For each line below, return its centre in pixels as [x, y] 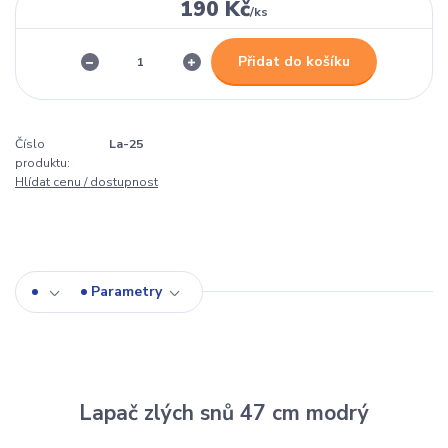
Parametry [126, 292]
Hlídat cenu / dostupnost [86, 182]
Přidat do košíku [293, 61]
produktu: [42, 163]
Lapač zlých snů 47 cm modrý [223, 413]
